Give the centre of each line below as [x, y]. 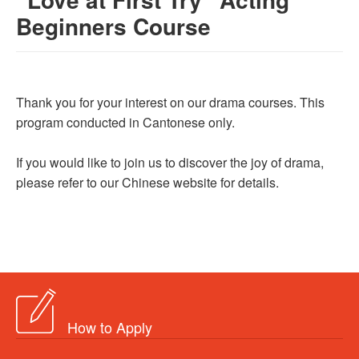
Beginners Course [113, 26]
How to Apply [110, 327]
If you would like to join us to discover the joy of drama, [170, 163]
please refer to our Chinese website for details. [147, 183]
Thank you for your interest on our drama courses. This [170, 103]
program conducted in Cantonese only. [127, 123]
